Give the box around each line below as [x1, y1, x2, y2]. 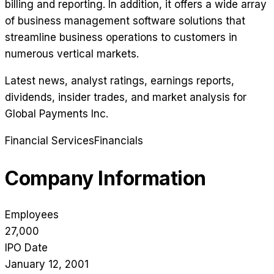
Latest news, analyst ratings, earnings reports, [5, 75, 234, 87]
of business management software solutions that [5, 15, 245, 28]
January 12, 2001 [5, 258, 89, 271]
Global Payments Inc [5, 108, 106, 120]
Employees [5, 209, 59, 221]
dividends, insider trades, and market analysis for [5, 91, 246, 104]
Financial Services [5, 135, 94, 147]
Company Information [5, 166, 206, 190]
